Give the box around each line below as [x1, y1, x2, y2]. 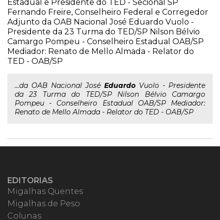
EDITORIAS [7, 176, 53, 185]
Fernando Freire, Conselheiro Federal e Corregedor [7, 7, 208, 17]
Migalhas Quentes [7, 187, 83, 196]
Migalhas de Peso [7, 199, 80, 208]
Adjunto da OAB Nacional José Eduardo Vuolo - [7, 17, 194, 27]
